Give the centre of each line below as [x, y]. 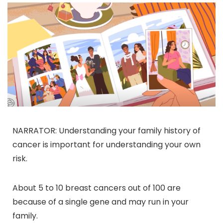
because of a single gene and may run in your [101, 202]
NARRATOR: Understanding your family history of [107, 130]
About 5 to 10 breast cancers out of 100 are [97, 188]
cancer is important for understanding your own [107, 144]
